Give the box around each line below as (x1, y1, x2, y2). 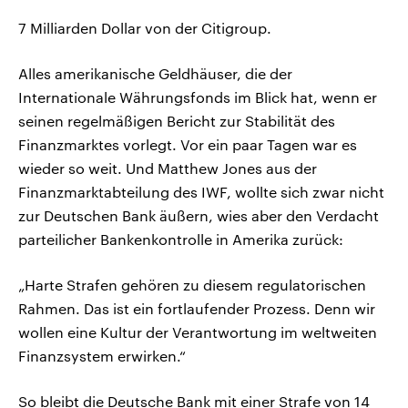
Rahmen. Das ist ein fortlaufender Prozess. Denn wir (18, 300, 375, 318)
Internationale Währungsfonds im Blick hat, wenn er (18, 88, 377, 107)
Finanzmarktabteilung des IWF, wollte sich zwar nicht (18, 183, 384, 201)
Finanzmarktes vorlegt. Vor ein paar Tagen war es (18, 136, 357, 154)
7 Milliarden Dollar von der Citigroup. (18, 19, 271, 37)
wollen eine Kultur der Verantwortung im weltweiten (18, 323, 377, 342)
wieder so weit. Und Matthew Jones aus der (18, 159, 317, 178)
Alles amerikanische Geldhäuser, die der (18, 65, 292, 83)
